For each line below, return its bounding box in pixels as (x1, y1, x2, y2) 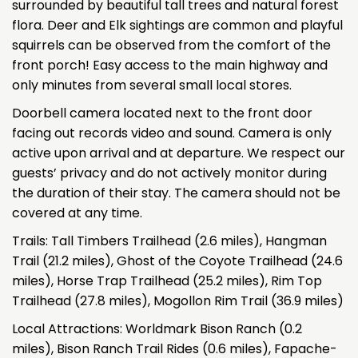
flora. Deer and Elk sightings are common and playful (12, 15, 343, 34)
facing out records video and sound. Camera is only (12, 123, 332, 142)
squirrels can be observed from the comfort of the (12, 35, 331, 54)
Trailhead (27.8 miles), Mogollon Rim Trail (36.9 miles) (12, 291, 344, 310)
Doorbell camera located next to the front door (12, 103, 312, 122)
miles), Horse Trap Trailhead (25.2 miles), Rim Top (12, 271, 322, 290)
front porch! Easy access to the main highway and (12, 55, 328, 74)
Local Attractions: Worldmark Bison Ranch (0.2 (12, 319, 302, 338)
